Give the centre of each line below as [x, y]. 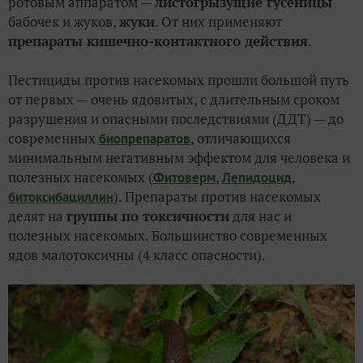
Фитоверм [184, 178]
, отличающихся [241, 139]
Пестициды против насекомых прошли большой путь [179, 80]
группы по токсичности [148, 216]
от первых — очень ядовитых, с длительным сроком [174, 100]
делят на [37, 216]
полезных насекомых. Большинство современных [168, 236]
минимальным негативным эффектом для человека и [179, 158]
